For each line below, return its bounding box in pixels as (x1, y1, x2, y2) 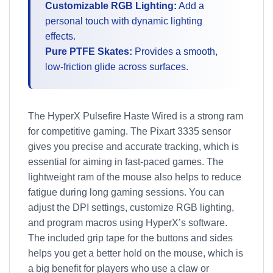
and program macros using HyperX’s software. (28, 218, 227, 228)
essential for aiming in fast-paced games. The (28, 157, 224, 167)
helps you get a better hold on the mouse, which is (28, 248, 243, 258)
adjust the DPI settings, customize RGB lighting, (28, 202, 234, 213)
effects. (45, 31, 76, 41)
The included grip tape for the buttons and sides (28, 233, 233, 243)
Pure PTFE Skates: (45, 46, 132, 57)
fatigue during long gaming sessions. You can (28, 187, 224, 197)
